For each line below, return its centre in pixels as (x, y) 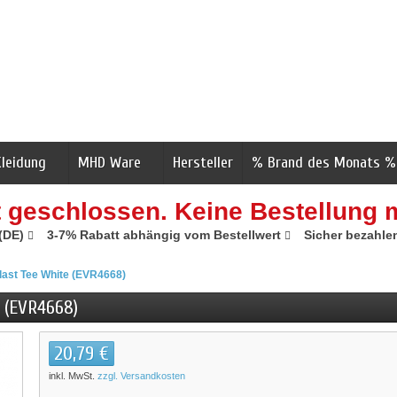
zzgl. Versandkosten (141, 376)
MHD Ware (109, 163)
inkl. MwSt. (73, 376)
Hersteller (203, 163)
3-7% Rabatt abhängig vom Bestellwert (165, 235)
